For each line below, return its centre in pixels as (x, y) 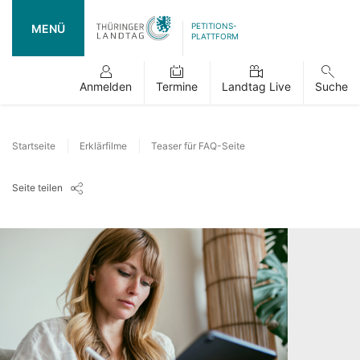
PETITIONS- (214, 26)
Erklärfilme (103, 146)
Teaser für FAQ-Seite (198, 146)
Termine (177, 86)
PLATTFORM (215, 36)
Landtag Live (256, 86)
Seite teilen (37, 187)
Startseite (34, 146)
